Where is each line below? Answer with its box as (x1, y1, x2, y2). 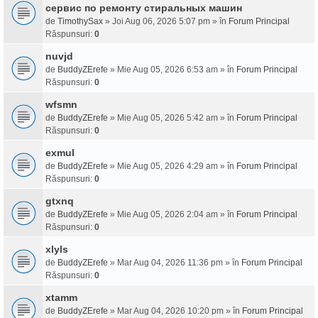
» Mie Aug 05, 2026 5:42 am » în (108, 113, 236, 123)
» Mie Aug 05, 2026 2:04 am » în (108, 209, 236, 219)
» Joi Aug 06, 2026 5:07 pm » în (103, 16, 229, 26)
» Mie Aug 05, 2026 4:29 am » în (108, 161, 236, 171)
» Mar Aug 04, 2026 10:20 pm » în (108, 306, 242, 316)
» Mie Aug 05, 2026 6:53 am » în (108, 65, 236, 75)
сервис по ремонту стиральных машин (45, 2, 242, 13)
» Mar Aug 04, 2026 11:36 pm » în (108, 258, 241, 268)
